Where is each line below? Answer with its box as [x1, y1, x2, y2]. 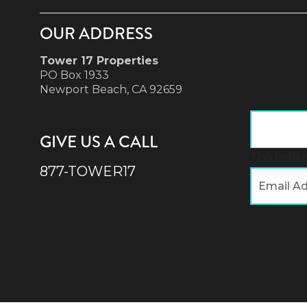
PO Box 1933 [40, 69, 109, 82]
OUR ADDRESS [40, 22, 153, 46]
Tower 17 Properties [40, 54, 158, 68]
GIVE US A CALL [40, 130, 158, 154]
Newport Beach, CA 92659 [40, 83, 182, 97]
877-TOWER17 [40, 163, 136, 180]
